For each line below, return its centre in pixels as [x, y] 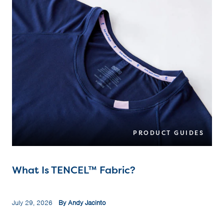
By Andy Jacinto [82, 203]
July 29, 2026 [35, 203]
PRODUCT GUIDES [168, 133]
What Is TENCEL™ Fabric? [74, 170]
